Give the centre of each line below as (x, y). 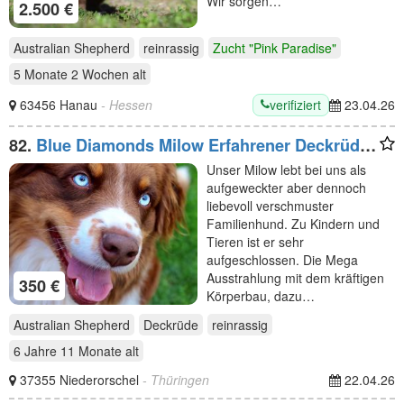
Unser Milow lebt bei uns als (286, 169)
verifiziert (295, 104)
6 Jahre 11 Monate (68, 350)
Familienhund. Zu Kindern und (293, 223)
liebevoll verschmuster (270, 205)
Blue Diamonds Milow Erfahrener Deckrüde (202, 145)
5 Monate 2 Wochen (71, 73)
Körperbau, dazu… (261, 295)
